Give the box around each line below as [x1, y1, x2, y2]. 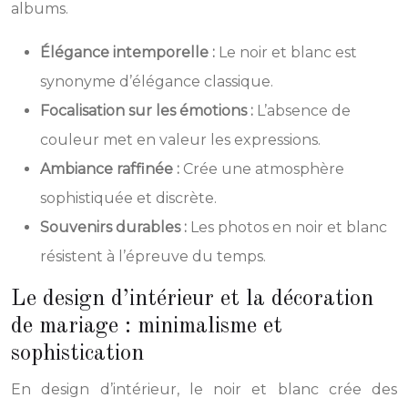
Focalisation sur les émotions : [40, 101, 257, 119]
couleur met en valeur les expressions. [40, 130, 321, 148]
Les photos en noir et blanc [190, 218, 387, 236]
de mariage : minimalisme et [11, 314, 282, 338]
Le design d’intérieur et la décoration [11, 287, 373, 311]
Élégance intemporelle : [40, 43, 219, 61]
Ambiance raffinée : [40, 159, 183, 178]
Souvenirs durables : [40, 218, 190, 236]
